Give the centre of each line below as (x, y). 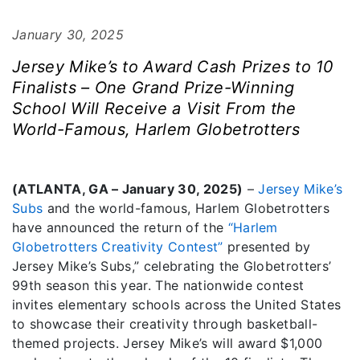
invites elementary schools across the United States (177, 305)
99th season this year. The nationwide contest (158, 285)
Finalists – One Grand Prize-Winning (153, 88)
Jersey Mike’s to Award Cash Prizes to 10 (173, 67)
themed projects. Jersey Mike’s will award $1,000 (168, 343)
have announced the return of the (120, 227)
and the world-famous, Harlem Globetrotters (186, 208)
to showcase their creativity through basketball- (165, 324)
